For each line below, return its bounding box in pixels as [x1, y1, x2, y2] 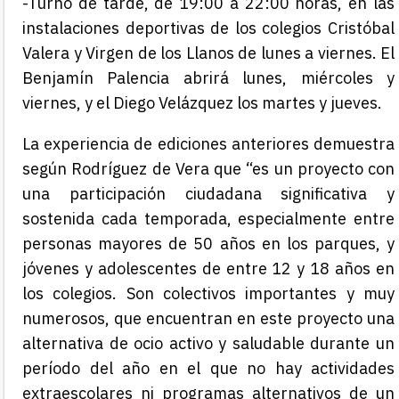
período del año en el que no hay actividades [22, 358, 395, 379]
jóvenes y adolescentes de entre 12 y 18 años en [22, 258, 395, 280]
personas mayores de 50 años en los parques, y [22, 233, 395, 255]
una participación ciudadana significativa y [22, 183, 395, 205]
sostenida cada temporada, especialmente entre [22, 208, 395, 230]
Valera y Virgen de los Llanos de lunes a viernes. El [22, 43, 395, 64]
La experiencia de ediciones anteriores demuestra [22, 134, 395, 155]
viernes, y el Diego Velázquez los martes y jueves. [22, 93, 382, 114]
